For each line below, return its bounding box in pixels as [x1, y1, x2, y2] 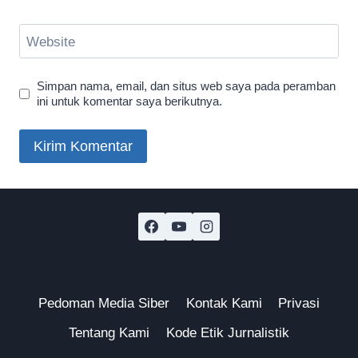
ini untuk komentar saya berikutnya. [37, 94, 223, 109]
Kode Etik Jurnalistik [165, 324, 289, 340]
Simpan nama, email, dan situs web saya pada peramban [37, 79, 336, 93]
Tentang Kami [69, 324, 150, 340]
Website [26, 34, 75, 50]
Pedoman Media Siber [38, 295, 170, 311]
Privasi [277, 295, 320, 311]
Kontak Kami [185, 295, 262, 311]
